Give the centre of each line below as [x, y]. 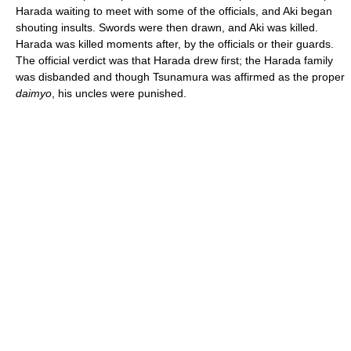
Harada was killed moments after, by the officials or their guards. [175, 43]
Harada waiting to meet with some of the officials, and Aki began [174, 11]
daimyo [34, 93]
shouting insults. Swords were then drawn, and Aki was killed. [167, 27]
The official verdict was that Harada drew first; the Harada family [174, 60]
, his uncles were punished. [119, 93]
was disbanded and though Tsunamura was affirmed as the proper [180, 76]
